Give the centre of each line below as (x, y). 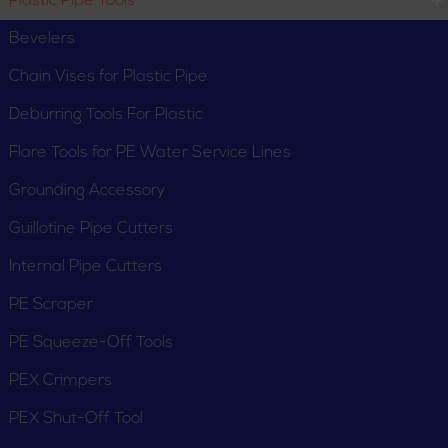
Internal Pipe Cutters (85, 267)
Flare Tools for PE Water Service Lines (150, 153)
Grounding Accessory (87, 191)
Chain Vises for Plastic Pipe (108, 77)
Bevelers (42, 39)
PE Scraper (51, 305)
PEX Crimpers (60, 381)
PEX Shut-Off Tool (76, 419)
